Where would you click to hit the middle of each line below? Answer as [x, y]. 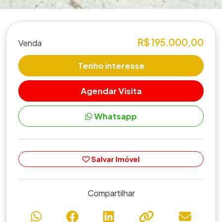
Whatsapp [115, 116]
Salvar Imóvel [115, 159]
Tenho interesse [111, 66]
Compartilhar [111, 193]
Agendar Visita [111, 91]
